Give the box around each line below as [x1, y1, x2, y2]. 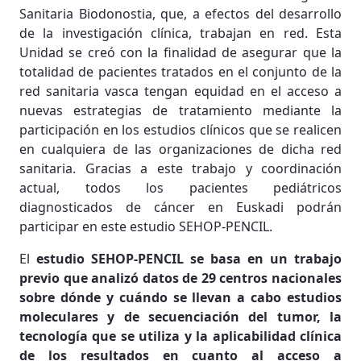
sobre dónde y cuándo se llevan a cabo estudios [19, 288, 342, 306]
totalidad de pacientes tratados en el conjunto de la [19, 62, 342, 81]
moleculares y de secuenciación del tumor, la [19, 307, 342, 326]
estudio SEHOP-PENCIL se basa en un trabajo [36, 249, 342, 268]
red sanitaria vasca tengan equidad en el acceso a [19, 81, 342, 100]
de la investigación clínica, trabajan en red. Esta [19, 23, 342, 42]
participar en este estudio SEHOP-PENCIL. [19, 217, 272, 235]
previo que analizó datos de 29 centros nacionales [19, 268, 342, 287]
